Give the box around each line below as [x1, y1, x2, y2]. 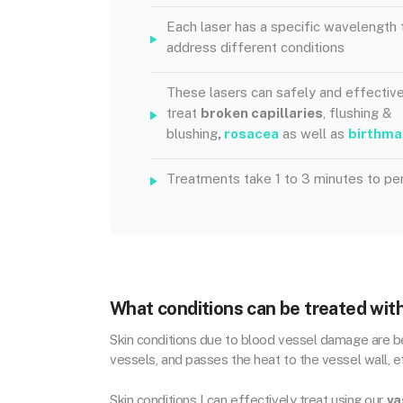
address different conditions [166, 40, 345, 55]
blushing [166, 126, 218, 141]
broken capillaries [201, 105, 323, 121]
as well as [279, 126, 348, 141]
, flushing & [323, 105, 391, 121]
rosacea [224, 126, 279, 141]
